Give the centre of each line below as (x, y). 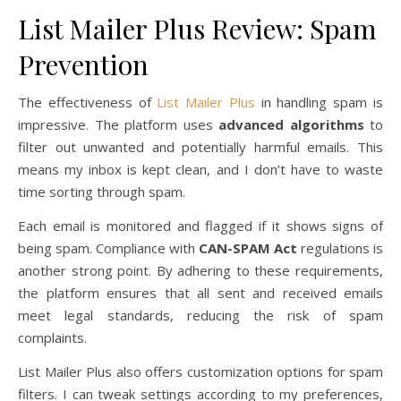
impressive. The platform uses (118, 124)
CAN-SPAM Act (248, 247)
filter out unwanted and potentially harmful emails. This (200, 146)
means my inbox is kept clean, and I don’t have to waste (200, 169)
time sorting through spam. (102, 191)
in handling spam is (319, 102)
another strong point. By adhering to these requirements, (200, 270)
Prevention (83, 64)
